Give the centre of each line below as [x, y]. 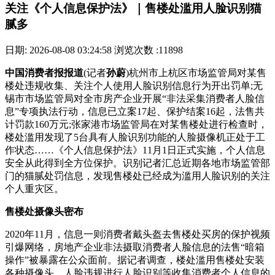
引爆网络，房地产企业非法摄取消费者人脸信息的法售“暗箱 [135, 247]
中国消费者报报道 [44, 72]
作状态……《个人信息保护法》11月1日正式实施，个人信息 [135, 150]
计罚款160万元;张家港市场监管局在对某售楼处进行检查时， [136, 124]
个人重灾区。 [34, 188]
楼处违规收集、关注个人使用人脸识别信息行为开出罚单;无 [134, 85]
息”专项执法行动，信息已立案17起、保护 [95, 111]
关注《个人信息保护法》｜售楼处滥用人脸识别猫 [133, 9]
